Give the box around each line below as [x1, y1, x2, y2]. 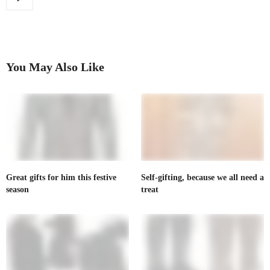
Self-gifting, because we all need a [141, 173, 264, 183]
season [6, 185, 29, 195]
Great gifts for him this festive [6, 173, 116, 183]
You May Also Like [6, 60, 104, 74]
